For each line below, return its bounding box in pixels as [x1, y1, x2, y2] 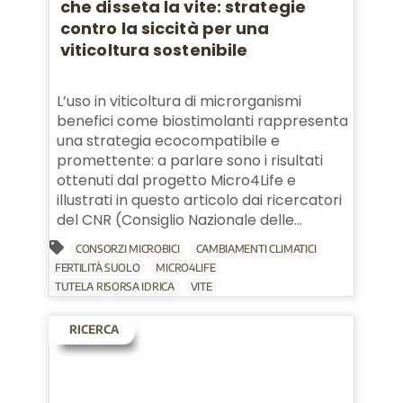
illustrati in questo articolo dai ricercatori [56, 189, 342, 210]
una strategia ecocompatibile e [56, 130, 280, 151]
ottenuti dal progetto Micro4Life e [56, 169, 296, 191]
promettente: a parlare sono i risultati [56, 149, 323, 171]
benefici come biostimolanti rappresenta [56, 110, 348, 131]
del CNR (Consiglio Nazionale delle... [56, 209, 302, 230]
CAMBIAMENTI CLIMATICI [195, 241, 317, 255]
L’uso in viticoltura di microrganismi [56, 90, 301, 112]
